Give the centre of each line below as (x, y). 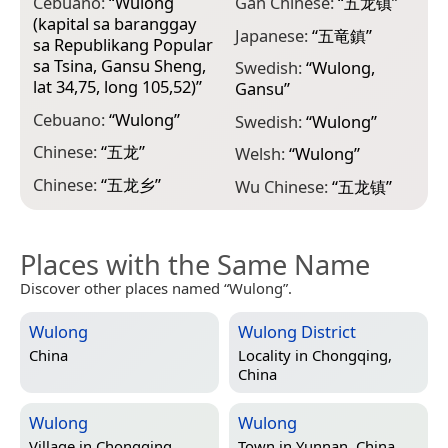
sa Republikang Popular (123, 45)
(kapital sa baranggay (114, 24)
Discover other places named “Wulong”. (156, 287)
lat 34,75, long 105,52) (114, 87)
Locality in (275, 354)
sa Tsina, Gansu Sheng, (119, 66)
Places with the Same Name (195, 264)
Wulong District (297, 331)
